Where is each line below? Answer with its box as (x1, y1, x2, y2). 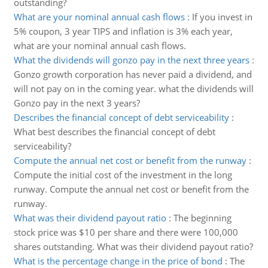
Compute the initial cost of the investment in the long (13, 169, 232, 181)
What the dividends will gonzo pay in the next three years (13, 54, 249, 66)
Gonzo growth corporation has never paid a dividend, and (13, 68, 252, 80)
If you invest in (191, 11, 252, 23)
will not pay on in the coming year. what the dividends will (13, 83, 254, 95)
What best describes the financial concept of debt (13, 126, 215, 138)
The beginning (173, 212, 232, 224)
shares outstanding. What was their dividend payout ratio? (13, 240, 253, 252)
